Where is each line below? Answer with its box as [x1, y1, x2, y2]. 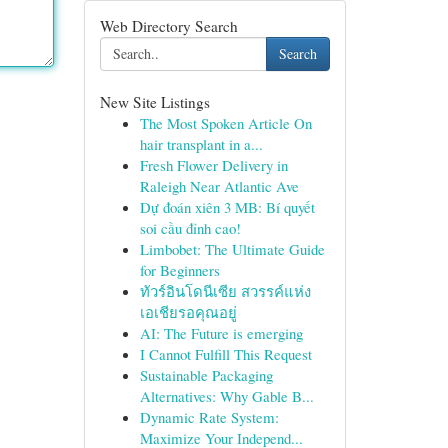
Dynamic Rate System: [139, 407, 279, 427]
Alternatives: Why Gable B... [139, 386, 314, 406]
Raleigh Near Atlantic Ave [139, 176, 299, 196]
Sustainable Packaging [139, 365, 273, 385]
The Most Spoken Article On [139, 113, 312, 133]
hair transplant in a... [139, 134, 263, 154]
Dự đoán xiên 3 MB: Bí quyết [139, 197, 315, 217]
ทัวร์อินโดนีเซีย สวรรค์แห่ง [139, 281, 311, 301]
